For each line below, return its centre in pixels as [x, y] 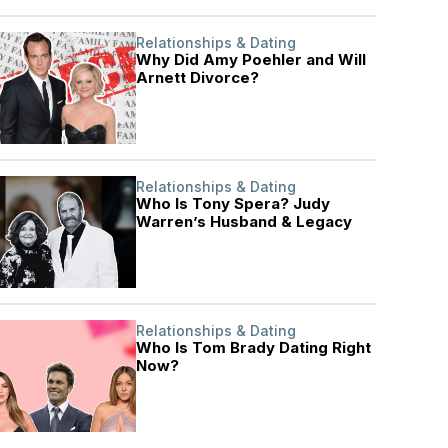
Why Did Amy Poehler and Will [251, 59]
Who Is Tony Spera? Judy [233, 203]
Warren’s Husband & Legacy [244, 221]
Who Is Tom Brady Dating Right [254, 347]
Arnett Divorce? [198, 77]
